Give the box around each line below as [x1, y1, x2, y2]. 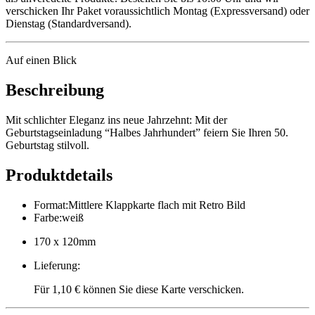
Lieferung [34, 259, 77, 271]
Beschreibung [6, 80, 104, 99]
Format [34, 198, 65, 211]
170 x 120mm [34, 235, 96, 247]
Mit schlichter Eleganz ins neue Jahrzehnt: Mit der [6, 113, 227, 126]
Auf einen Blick [6, 53, 77, 66]
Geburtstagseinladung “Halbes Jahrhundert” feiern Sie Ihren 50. [6, 126, 288, 139]
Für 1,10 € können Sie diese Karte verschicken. [34, 283, 244, 295]
